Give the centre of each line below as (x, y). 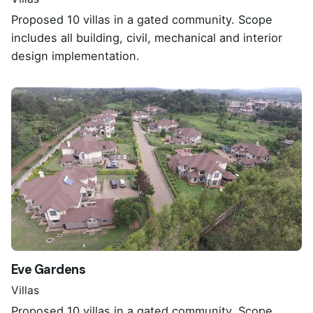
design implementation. (79, 56)
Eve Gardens (48, 269)
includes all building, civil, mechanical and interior (147, 37)
